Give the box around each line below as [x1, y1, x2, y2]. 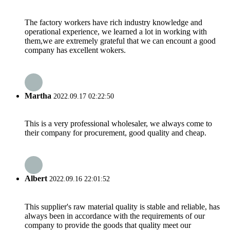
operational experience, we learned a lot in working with [25, 27, 207, 36]
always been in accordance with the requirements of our [25, 211, 205, 220]
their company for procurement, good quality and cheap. [25, 128, 206, 138]
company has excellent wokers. [25, 45, 126, 54]
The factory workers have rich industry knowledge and [25, 17, 202, 27]
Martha [25, 91, 51, 100]
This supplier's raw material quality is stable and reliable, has [25, 202, 220, 211]
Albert [25, 174, 47, 183]
